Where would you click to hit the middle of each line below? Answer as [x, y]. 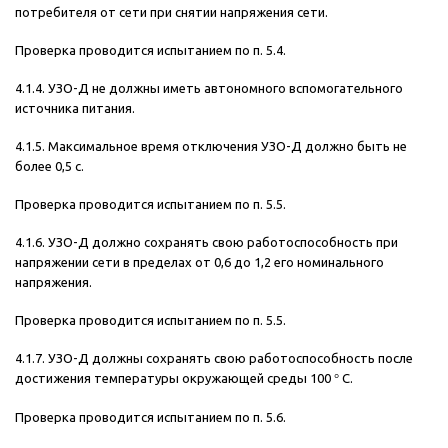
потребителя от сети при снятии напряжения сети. [171, 12]
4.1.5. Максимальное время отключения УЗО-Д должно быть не [211, 146]
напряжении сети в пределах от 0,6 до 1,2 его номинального [199, 262]
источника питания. [75, 108]
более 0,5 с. [49, 166]
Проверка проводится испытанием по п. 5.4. [150, 50]
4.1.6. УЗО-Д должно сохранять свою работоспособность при [206, 242]
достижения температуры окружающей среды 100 [174, 378]
